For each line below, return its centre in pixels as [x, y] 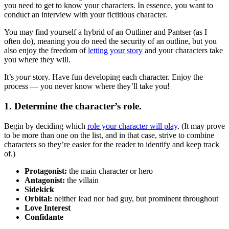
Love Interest [48, 208]
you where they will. [37, 60]
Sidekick [39, 189]
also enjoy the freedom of [46, 51]
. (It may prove [201, 126]
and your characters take [183, 51]
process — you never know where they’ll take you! [87, 86]
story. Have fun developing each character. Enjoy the [117, 77]
